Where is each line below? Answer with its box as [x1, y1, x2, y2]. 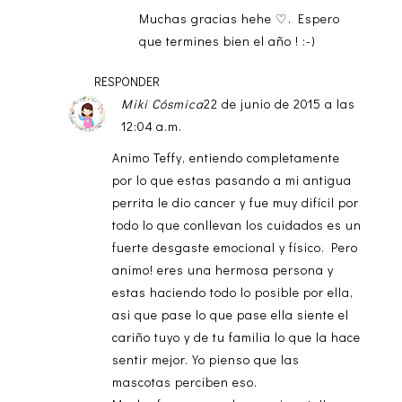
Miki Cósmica [120, 95, 204, 113]
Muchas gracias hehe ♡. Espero [138, 10, 340, 28]
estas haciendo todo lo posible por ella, [111, 284, 354, 301]
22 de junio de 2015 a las [203, 95, 355, 113]
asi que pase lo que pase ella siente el [111, 306, 349, 324]
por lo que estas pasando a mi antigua [111, 171, 352, 189]
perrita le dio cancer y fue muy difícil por [111, 194, 359, 212]
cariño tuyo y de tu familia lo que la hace [111, 328, 361, 346]
